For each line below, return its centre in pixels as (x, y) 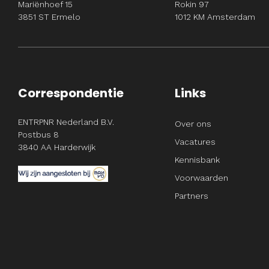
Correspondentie (71, 93)
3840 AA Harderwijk (57, 147)
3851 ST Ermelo (49, 17)
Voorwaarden (201, 178)
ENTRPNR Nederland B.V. (66, 122)
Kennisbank (197, 160)
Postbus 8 (38, 134)
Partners (191, 196)
